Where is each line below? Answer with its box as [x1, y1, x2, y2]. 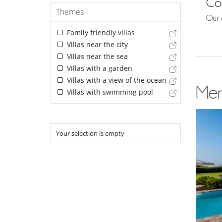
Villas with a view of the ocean [64, 75, 166, 85]
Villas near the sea [64, 52, 128, 61]
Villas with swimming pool [64, 87, 153, 97]
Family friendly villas [64, 28, 135, 38]
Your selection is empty [56, 129, 124, 138]
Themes [56, 6, 84, 18]
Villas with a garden [64, 63, 132, 73]
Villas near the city [64, 40, 128, 50]
